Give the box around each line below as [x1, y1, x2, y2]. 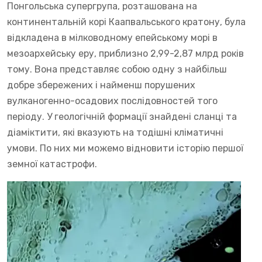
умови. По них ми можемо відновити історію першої [7, 142, 243, 154]
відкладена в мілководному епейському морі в [7, 32, 218, 43]
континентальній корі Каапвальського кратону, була [7, 16, 246, 27]
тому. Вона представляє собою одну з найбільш [7, 63, 227, 75]
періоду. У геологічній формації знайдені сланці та [7, 111, 237, 122]
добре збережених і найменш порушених [7, 79, 195, 91]
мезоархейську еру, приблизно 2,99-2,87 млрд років [7, 47, 244, 59]
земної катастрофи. [7, 158, 97, 170]
